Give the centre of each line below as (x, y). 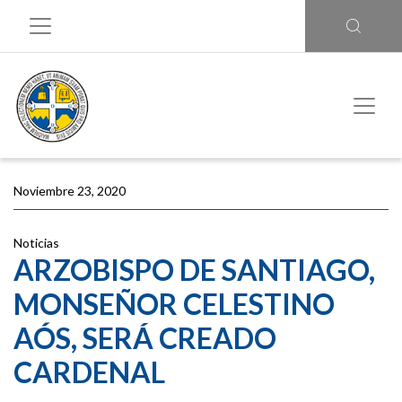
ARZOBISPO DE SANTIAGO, (194, 270)
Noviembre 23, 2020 (70, 191)
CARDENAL (89, 372)
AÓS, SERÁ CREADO (145, 338)
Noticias (36, 243)
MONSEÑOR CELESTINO (174, 304)
